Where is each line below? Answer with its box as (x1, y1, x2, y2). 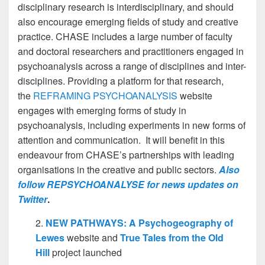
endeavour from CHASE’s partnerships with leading (18, 147, 234, 161)
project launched (52, 245, 122, 259)
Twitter (18, 192, 47, 206)
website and (64, 230, 118, 244)
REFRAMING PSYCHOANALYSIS (33, 88, 177, 102)
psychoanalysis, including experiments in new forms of (18, 118, 245, 132)
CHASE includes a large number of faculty (53, 29, 232, 43)
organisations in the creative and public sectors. (18, 162, 219, 176)
